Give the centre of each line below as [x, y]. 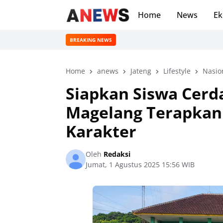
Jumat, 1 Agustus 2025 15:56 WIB [140, 165]
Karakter [101, 131]
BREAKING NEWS [91, 40]
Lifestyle [177, 71]
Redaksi [116, 154]
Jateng [141, 71]
